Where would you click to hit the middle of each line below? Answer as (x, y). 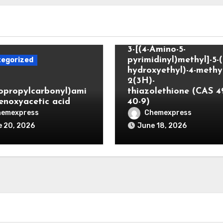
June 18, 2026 (162, 126)
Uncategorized (159, 29)
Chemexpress (168, 113)
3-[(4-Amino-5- (156, 50)
